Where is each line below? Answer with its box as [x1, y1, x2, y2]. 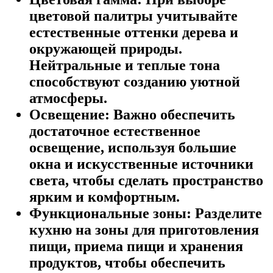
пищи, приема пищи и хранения [29, 238, 243, 255]
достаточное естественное [29, 123, 200, 140]
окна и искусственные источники [29, 156, 253, 172]
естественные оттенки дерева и [29, 24, 238, 41]
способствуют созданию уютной [29, 74, 240, 90]
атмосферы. [29, 90, 107, 107]
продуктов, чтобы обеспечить [29, 255, 225, 271]
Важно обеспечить [110, 107, 235, 123]
